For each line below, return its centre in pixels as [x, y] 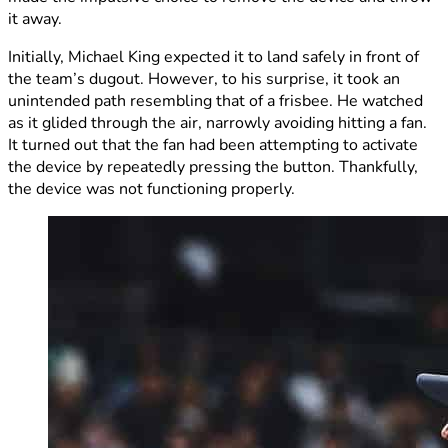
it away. [35, 18]
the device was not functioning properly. [151, 188]
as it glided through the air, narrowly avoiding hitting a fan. [217, 122]
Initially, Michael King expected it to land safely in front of [213, 56]
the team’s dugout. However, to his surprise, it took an [204, 78]
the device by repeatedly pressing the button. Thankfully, [213, 166]
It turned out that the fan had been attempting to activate [213, 144]
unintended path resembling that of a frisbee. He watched [215, 100]
